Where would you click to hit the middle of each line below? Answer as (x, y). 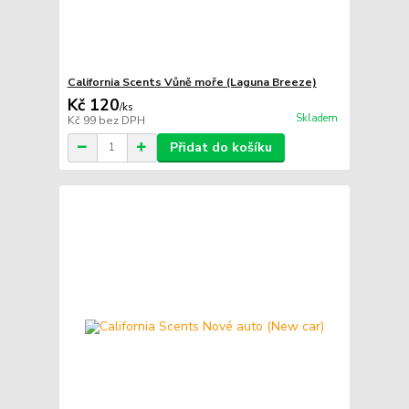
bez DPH (121, 120)
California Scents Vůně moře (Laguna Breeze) (192, 82)
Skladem (316, 118)
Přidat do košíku (220, 147)
